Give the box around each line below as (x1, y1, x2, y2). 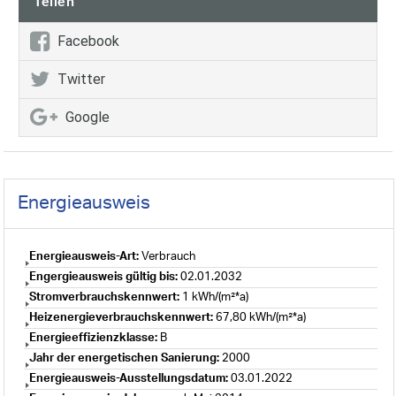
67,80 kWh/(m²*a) (216, 312, 306, 324)
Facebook (57, 33, 119, 50)
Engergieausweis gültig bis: (29, 271, 178, 284)
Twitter (57, 71, 105, 88)
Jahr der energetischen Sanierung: (29, 353, 219, 365)
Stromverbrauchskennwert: (29, 292, 179, 304)
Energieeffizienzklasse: (29, 332, 157, 345)
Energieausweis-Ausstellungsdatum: (29, 373, 228, 385)
